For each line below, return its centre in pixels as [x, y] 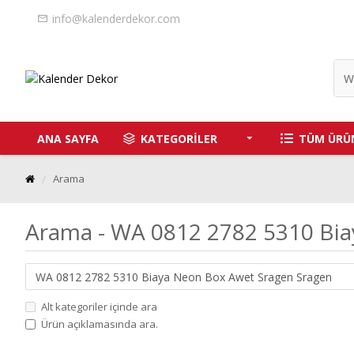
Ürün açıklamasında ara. [100, 324]
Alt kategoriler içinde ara [99, 307]
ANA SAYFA [68, 138]
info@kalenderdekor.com [116, 18]
